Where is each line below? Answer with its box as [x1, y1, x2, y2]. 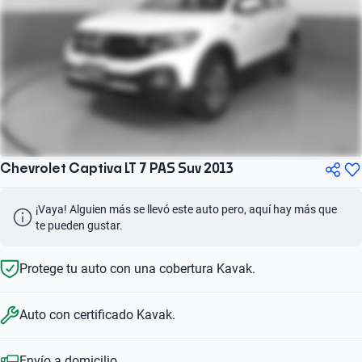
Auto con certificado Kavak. [19, 306, 175, 322]
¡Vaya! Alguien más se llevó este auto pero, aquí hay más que [36, 202, 339, 216]
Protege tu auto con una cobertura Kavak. [19, 260, 255, 276]
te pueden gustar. [36, 218, 123, 232]
